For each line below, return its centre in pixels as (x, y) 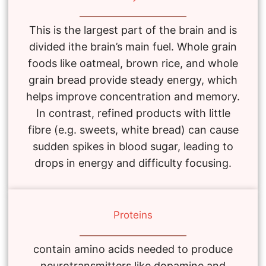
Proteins (133, 215)
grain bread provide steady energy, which (133, 80)
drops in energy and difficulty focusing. (133, 163)
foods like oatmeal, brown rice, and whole (133, 64)
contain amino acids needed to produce (133, 249)
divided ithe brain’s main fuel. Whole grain (133, 47)
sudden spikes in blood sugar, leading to (133, 147)
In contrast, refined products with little (133, 113)
